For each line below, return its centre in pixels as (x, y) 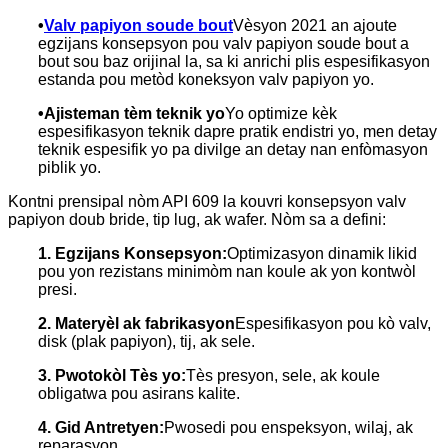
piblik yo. (69, 167)
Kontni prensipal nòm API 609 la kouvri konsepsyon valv (207, 201)
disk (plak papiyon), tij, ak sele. (146, 341)
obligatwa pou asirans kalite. (139, 393)
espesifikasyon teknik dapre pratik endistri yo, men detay (237, 131)
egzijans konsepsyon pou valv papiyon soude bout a (223, 43)
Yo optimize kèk (281, 113)
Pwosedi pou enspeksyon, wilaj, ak (288, 427)
